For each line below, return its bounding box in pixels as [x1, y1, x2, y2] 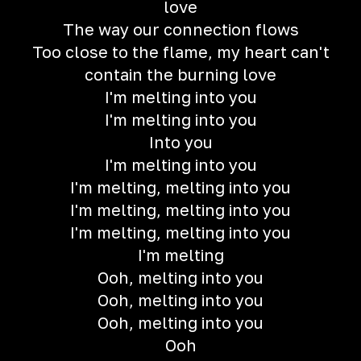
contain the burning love [85, 64, 276, 84]
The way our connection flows [62, 19, 299, 39]
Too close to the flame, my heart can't [31, 42, 330, 61]
